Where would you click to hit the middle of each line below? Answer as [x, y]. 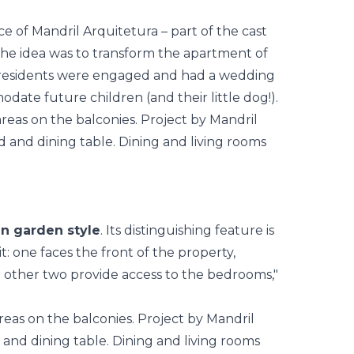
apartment [218, 53]
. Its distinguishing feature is [187, 230]
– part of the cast [213, 31]
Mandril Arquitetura [95, 31]
